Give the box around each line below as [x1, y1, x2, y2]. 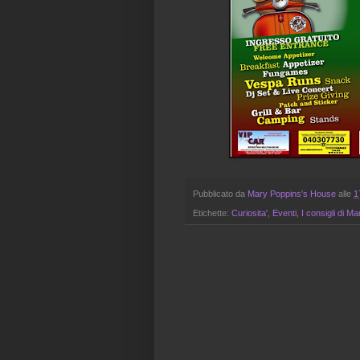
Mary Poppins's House [247, 188, 336, 198]
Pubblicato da [193, 188, 247, 198]
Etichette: [193, 208, 231, 218]
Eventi [272, 208, 297, 218]
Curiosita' [231, 208, 268, 218]
